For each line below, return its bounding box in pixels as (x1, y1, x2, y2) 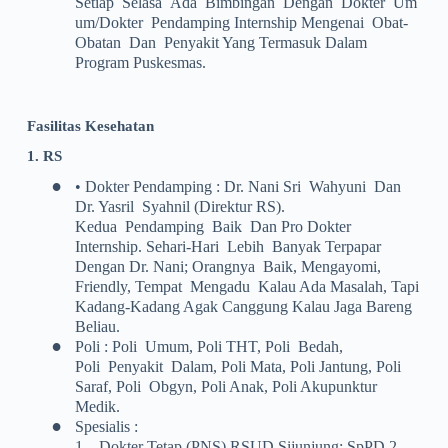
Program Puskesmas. (74, 54, 206, 72)
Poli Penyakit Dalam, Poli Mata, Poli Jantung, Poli (74, 358, 401, 376)
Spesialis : (74, 418, 138, 436)
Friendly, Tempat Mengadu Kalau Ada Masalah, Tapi (74, 278, 419, 296)
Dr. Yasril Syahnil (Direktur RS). (74, 198, 285, 216)
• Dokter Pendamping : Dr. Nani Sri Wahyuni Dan (74, 178, 401, 196)
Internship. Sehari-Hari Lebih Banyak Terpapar (74, 238, 381, 256)
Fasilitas (26, 117, 81, 134)
